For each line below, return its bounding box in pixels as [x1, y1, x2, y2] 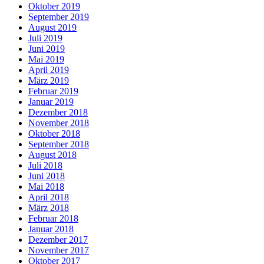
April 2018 [28, 192, 69, 202]
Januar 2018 [28, 223, 74, 234]
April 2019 [28, 64, 69, 75]
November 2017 [28, 245, 89, 255]
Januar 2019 [28, 96, 74, 107]
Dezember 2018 [28, 107, 88, 117]
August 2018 [28, 149, 77, 160]
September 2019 [28, 11, 89, 22]
